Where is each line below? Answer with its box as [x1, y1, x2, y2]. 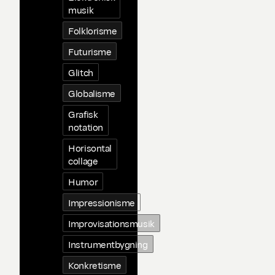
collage [68, 154, 98, 167]
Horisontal [68, 141, 112, 154]
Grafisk [68, 107, 98, 120]
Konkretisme [68, 258, 122, 271]
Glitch [68, 66, 93, 79]
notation [68, 120, 103, 133]
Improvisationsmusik [68, 217, 155, 230]
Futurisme [68, 45, 112, 58]
